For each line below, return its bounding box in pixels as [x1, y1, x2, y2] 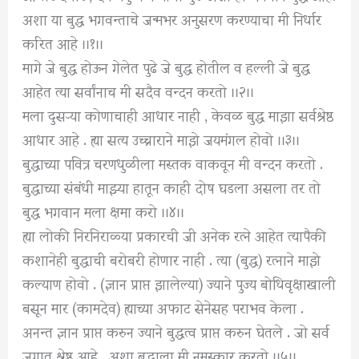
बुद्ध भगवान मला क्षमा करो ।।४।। [22, 189, 185, 232]
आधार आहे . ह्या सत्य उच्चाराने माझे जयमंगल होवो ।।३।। [22, 117, 301, 160]
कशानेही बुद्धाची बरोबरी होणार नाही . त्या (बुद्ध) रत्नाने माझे [22, 237, 321, 280]
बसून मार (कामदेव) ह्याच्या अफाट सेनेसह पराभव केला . [22, 285, 305, 329]
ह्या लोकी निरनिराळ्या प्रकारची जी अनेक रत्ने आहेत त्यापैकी [22, 213, 327, 256]
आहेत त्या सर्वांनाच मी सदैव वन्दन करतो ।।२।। [22, 69, 255, 112]
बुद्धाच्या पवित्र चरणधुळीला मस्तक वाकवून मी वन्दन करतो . [22, 141, 324, 184]
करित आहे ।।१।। [22, 21, 104, 64]
